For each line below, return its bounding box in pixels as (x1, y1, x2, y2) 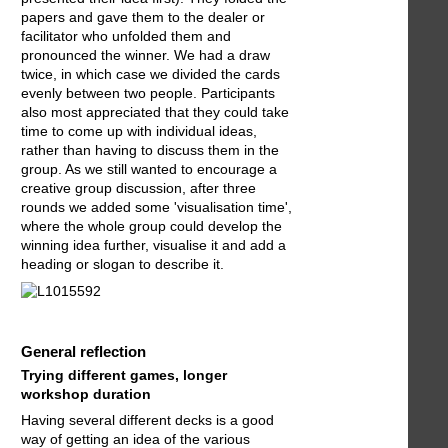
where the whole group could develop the (21, 218, 282, 235)
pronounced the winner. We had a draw (21, 47, 270, 64)
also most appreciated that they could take (21, 104, 289, 121)
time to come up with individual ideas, (21, 123, 257, 140)
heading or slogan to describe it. (21, 256, 224, 273)
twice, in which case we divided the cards (21, 66, 280, 83)
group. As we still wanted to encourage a (21, 161, 277, 178)
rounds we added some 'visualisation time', (21, 199, 292, 216)
